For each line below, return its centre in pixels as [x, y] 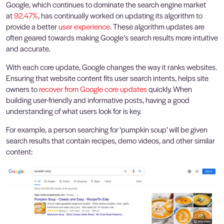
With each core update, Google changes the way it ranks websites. [111, 67]
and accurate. [28, 48]
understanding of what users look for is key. [73, 111]
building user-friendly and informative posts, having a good [98, 100]
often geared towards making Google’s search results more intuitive [112, 37]
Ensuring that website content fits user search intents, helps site [107, 78]
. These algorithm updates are [157, 26]
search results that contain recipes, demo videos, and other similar [110, 140]
